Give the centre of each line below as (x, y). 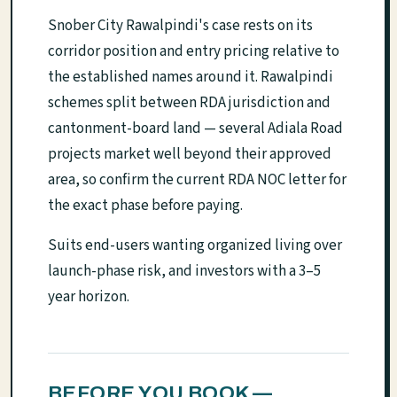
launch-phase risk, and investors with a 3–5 (184, 271)
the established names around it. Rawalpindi (191, 77)
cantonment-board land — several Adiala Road (195, 128)
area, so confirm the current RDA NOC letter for (197, 179)
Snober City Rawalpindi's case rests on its (180, 25)
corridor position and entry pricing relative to (194, 51)
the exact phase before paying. (145, 205)
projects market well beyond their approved (190, 154)
